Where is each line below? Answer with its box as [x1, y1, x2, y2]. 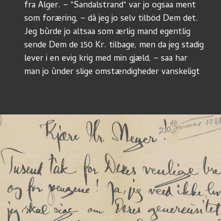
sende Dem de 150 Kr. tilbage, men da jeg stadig [24, 38, 204, 53]
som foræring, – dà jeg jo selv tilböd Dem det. [24, 12, 198, 26]
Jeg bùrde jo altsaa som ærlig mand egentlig [24, 25, 190, 39]
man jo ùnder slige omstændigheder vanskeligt [24, 65, 200, 79]
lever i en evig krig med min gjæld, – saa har [24, 52, 187, 66]
